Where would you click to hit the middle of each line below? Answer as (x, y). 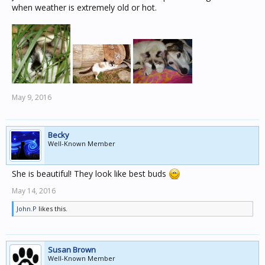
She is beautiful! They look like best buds (90, 174)
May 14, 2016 (34, 191)
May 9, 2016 (32, 97)
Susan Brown (72, 250)
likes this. (52, 209)
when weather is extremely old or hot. (84, 7)
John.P (27, 209)
